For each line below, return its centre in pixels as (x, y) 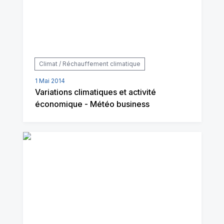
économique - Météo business (92, 104)
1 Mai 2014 (50, 80)
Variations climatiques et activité (95, 92)
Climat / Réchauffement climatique (89, 63)
